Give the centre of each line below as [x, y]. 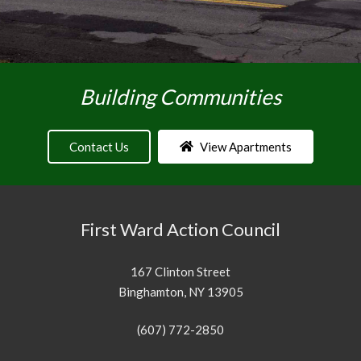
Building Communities [180, 97]
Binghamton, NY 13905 [180, 291]
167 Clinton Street [180, 271]
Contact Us [100, 146]
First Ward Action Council [180, 230]
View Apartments [245, 146]
